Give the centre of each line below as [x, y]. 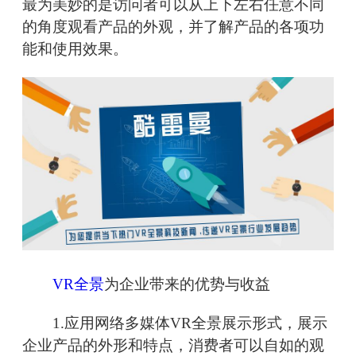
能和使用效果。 [75, 49]
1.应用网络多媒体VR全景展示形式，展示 [175, 323]
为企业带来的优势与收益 [187, 284]
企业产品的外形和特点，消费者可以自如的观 [173, 346]
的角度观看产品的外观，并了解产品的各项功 [173, 27]
